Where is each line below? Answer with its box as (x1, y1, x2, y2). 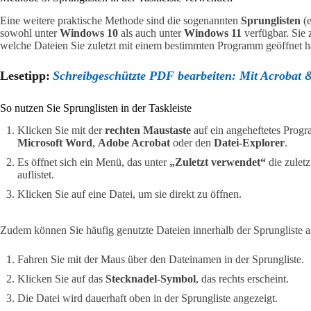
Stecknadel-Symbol (106, 273, 196, 285)
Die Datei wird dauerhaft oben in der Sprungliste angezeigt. (17, 292, 278, 305)
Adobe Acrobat (98, 137, 170, 149)
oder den (170, 137, 214, 149)
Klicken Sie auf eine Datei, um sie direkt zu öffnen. (17, 188, 242, 201)
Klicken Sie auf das (17, 273, 106, 285)
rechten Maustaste (105, 124, 191, 137)
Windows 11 (184, 26, 242, 39)
